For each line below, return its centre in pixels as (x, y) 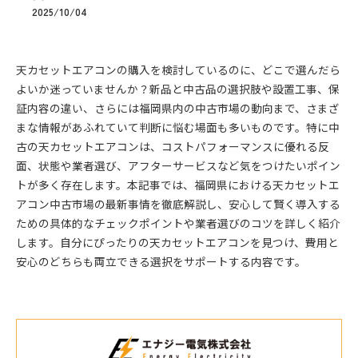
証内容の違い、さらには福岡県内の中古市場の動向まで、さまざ (178, 108)
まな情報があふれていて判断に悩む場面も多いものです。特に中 (178, 127)
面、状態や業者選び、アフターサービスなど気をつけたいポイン (178, 165)
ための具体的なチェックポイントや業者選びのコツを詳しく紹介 (178, 223)
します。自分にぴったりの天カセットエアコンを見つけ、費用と (177, 242)
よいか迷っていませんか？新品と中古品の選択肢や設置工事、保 (178, 89)
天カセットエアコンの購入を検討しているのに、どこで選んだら (178, 70)
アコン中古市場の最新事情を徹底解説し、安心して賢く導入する (178, 204)
